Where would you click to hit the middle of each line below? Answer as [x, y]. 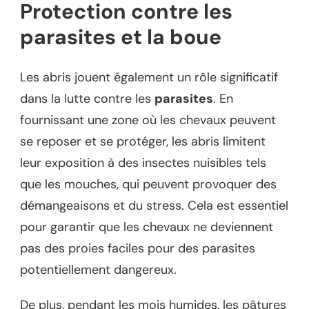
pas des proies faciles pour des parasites [138, 248]
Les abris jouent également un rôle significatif [149, 77]
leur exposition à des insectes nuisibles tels [143, 162]
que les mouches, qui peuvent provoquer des [148, 184]
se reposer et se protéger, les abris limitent [143, 141]
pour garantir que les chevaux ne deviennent [147, 227]
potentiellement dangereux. [98, 269]
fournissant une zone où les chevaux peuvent [148, 120]
